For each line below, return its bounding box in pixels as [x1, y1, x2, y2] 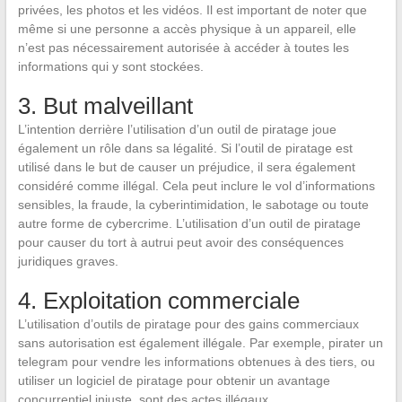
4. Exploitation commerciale [17, 287, 300, 315]
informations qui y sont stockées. [17, 59, 204, 74]
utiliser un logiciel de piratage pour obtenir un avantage [17, 373, 330, 389]
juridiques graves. [17, 254, 118, 269]
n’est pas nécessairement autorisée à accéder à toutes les [17, 40, 349, 56]
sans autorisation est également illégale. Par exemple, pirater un [17, 336, 383, 351]
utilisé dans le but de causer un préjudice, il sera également [17, 160, 355, 175]
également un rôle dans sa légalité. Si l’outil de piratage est [17, 141, 353, 156]
